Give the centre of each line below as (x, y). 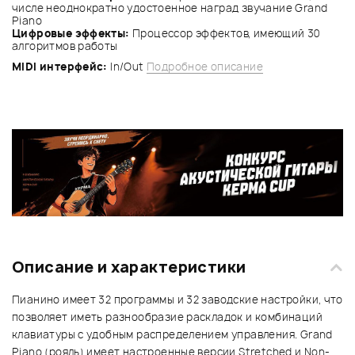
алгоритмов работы (65, 46)
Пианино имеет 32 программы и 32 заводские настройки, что (177, 300)
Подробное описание (205, 66)
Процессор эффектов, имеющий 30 (225, 33)
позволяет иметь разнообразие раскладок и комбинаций (167, 317)
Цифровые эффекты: (71, 33)
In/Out (127, 66)
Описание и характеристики (129, 267)
